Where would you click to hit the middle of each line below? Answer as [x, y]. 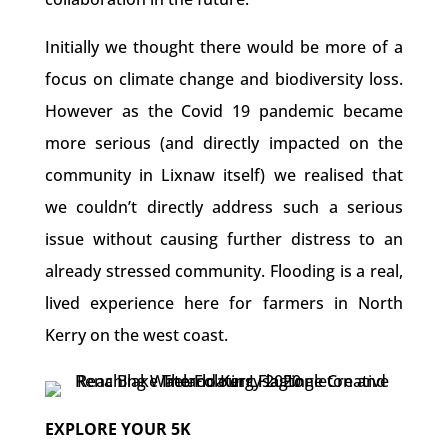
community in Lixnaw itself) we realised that [224, 175]
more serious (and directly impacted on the [224, 143]
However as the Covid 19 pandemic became [224, 111]
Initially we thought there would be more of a [224, 47]
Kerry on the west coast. [136, 335]
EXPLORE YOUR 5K [117, 429]
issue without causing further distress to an [224, 239]
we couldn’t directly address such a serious [224, 207]
